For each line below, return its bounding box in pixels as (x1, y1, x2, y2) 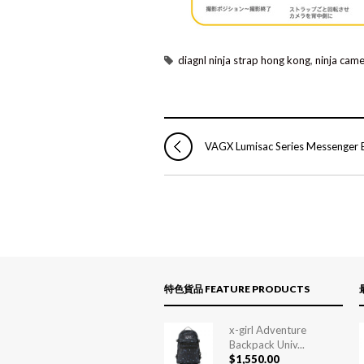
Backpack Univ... (229, 338, 305, 351)
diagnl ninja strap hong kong (178, 54, 310, 67)
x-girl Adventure (229, 323, 306, 336)
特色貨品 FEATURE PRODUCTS (164, 283, 310, 295)
